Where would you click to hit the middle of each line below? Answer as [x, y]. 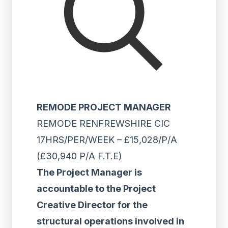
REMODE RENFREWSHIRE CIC [103, 123]
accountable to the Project [96, 189]
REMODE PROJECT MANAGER [104, 107]
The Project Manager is [89, 172]
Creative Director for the [92, 205]
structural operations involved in [110, 221]
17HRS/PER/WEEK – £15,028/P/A [107, 140]
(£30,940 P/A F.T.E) [79, 156]
